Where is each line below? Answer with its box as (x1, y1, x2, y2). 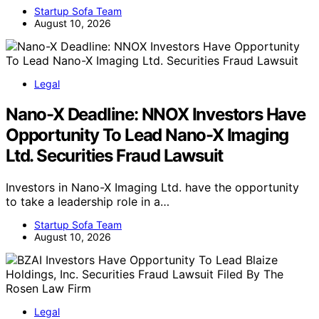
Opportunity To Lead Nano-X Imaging (6, 125, 289, 146)
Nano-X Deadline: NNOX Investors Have (6, 104, 305, 125)
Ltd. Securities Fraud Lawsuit (6, 145, 224, 167)
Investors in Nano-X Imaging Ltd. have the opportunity (6, 180, 299, 195)
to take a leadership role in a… (6, 194, 169, 209)
